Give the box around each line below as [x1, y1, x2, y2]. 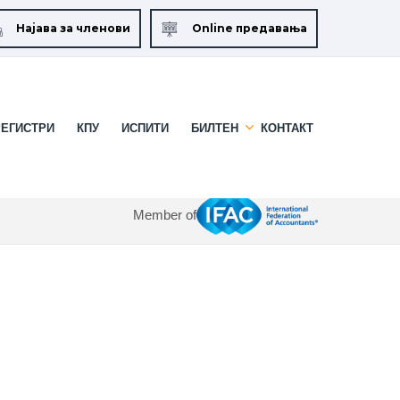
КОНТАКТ [260, 120, 313, 135]
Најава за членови [16, 21, 130, 35]
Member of [132, 207, 196, 223]
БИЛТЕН [190, 120, 238, 135]
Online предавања [192, 21, 307, 35]
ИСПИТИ [121, 120, 169, 135]
